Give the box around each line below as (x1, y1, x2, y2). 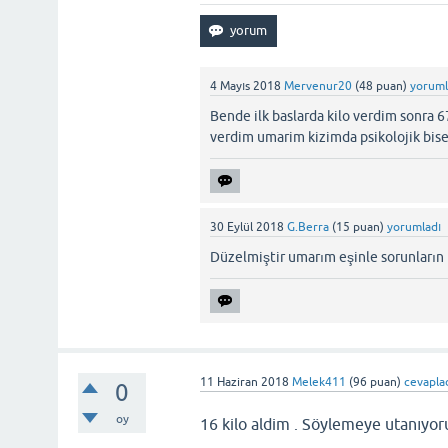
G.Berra (287, 220, 330, 234)
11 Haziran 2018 (200, 375, 290, 389)
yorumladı (387, 220, 442, 234)
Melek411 (292, 375, 347, 389)
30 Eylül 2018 (210, 220, 285, 234)
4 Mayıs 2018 (210, 79, 282, 93)
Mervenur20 (284, 79, 353, 93)
